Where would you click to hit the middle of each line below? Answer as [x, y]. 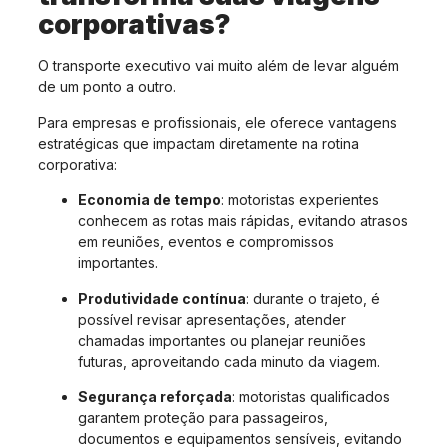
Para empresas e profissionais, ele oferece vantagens [217, 122]
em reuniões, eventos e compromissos [206, 242]
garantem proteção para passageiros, [203, 417]
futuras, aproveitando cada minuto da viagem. [229, 361]
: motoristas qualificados [311, 396]
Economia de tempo [149, 200]
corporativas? [134, 25]
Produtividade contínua [162, 298]
